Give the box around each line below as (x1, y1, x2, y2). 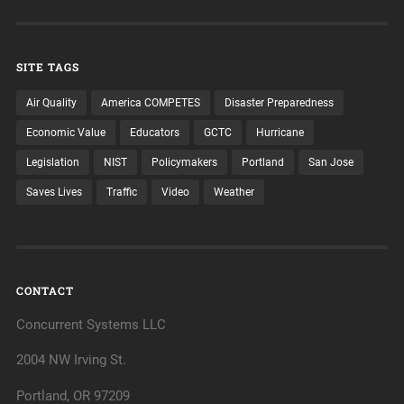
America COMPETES (100, 96, 200, 110)
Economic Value (25, 126, 106, 140)
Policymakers (151, 156, 217, 170)
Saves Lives (25, 186, 82, 199)
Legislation (25, 156, 79, 170)
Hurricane (255, 126, 304, 140)
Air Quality (25, 96, 77, 110)
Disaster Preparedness (224, 96, 334, 110)
